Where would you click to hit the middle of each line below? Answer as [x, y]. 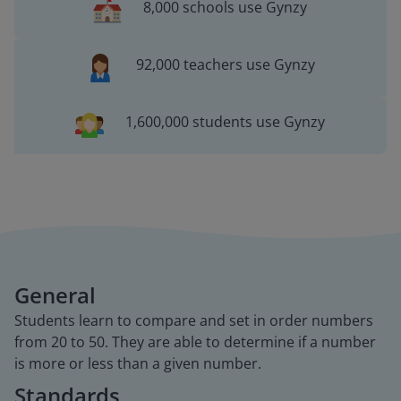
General [55, 295]
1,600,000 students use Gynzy [226, 122]
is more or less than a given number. [138, 363]
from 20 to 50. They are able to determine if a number [195, 342]
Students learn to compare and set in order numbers [194, 320]
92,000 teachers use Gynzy [225, 64]
